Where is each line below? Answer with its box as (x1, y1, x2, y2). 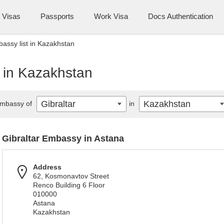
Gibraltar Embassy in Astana (2, 133, 124, 143)
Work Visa (94, 12, 128, 20)
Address (33, 163, 61, 171)
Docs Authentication (148, 12, 213, 20)
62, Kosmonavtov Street (33, 172, 109, 180)
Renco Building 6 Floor (33, 181, 105, 189)
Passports (40, 12, 74, 20)
